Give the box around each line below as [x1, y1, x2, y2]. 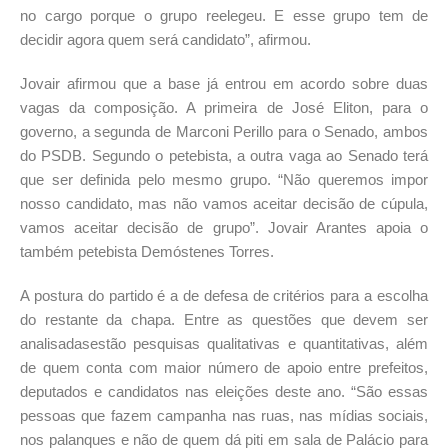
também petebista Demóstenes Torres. [20, 242, 274, 260]
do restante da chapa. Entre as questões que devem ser [20, 310, 428, 328]
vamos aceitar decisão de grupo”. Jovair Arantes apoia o [20, 218, 428, 236]
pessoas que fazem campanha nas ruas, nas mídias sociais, [20, 406, 428, 424]
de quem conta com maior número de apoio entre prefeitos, [20, 358, 428, 376]
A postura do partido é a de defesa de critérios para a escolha [20, 286, 428, 304]
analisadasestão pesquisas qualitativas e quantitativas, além [20, 334, 428, 352]
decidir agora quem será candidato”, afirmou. [20, 30, 311, 48]
